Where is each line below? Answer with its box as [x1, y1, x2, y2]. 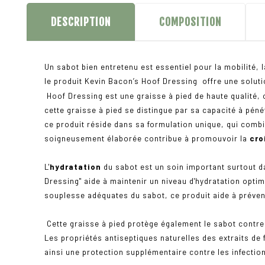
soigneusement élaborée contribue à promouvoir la [44, 134, 250, 144]
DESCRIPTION [51, 15, 111, 29]
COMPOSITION [159, 15, 221, 29]
